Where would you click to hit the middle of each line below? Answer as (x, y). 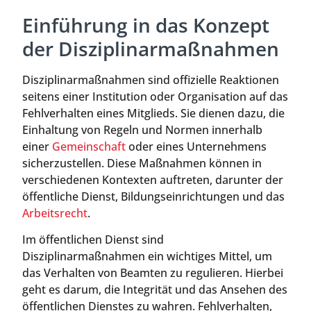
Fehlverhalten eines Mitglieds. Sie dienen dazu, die (153, 113)
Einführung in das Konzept (146, 25)
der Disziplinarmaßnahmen (151, 49)
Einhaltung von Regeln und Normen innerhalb (142, 130)
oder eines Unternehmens (196, 146)
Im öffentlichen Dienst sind (93, 240)
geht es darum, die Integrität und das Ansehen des (155, 290)
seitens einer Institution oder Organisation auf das (155, 96)
